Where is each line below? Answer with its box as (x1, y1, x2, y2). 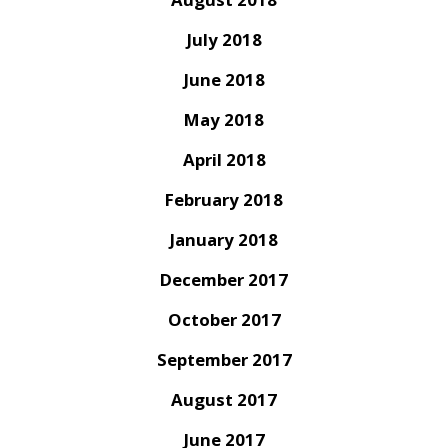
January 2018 (170, 228, 278, 252)
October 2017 (167, 308, 281, 332)
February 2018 (165, 188, 283, 212)
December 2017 (160, 268, 288, 292)
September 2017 (156, 348, 292, 372)
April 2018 (182, 148, 266, 172)
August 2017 (171, 388, 277, 412)
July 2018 (186, 28, 262, 52)
